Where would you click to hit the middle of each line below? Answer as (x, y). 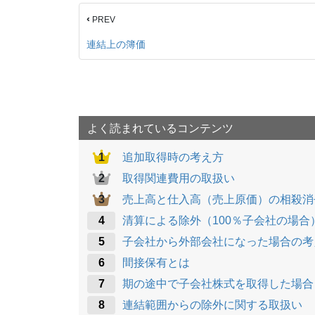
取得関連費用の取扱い (179, 178)
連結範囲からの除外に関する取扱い (212, 304)
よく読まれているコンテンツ (160, 128)
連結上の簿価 (116, 44)
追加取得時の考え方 (173, 157)
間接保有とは (156, 262)
